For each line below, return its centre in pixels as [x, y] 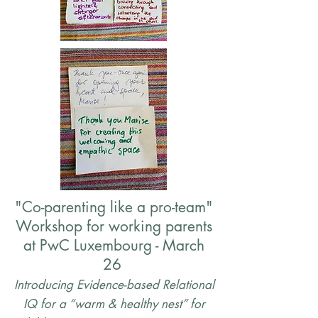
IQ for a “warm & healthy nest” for [114, 304]
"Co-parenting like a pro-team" [114, 207]
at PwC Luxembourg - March [114, 245]
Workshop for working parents [114, 226]
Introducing [45, 285]
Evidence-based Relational [145, 285]
